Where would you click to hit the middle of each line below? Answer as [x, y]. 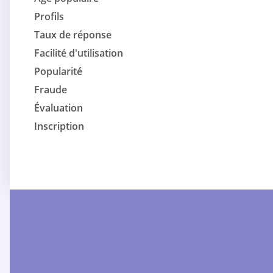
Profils [49, 17]
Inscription [59, 126]
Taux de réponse [73, 35]
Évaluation [58, 108]
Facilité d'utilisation [79, 53]
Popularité [58, 72]
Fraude [51, 90]
